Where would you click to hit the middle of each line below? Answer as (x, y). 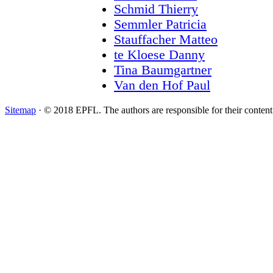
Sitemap (20, 110)
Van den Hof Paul (162, 85)
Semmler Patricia (160, 24)
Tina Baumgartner (163, 70)
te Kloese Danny (159, 55)
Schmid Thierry (156, 9)
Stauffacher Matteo (166, 40)
